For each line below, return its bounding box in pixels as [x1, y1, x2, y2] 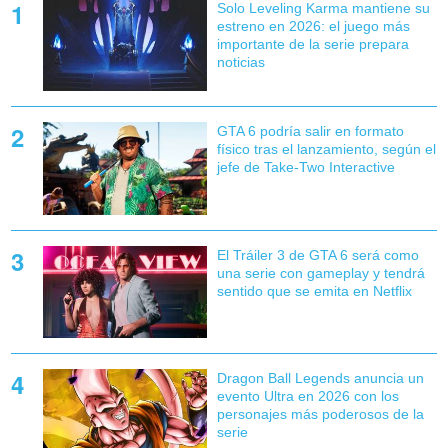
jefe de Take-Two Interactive [216, 159, 395, 176]
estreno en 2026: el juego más [216, 18, 410, 35]
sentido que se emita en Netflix [216, 282, 412, 299]
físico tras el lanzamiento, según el [216, 141, 436, 158]
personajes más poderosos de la [216, 405, 424, 422]
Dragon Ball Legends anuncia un [216, 369, 424, 386]
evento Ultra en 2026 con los [216, 387, 399, 404]
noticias [216, 54, 265, 71]
